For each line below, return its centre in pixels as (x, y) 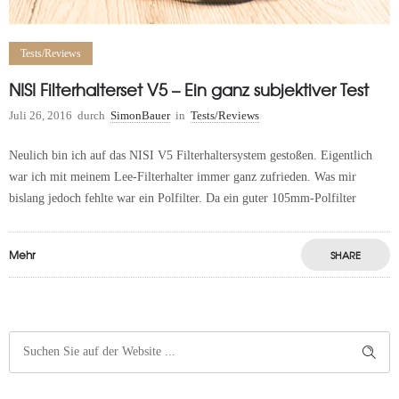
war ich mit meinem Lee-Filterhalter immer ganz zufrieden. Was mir (183, 176)
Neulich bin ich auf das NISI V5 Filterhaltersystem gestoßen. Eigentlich (191, 155)
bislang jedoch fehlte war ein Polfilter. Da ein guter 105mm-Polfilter (183, 198)
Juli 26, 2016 (41, 115)
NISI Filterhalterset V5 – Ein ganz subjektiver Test (189, 89)
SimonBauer (140, 115)
